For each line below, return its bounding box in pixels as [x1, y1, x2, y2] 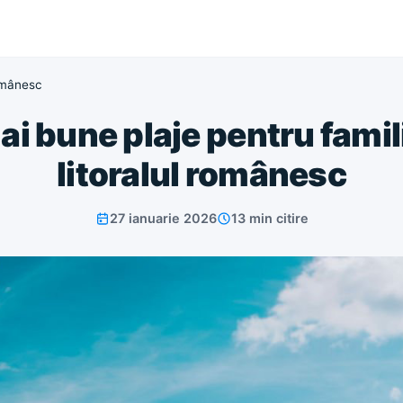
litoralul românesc [57, 154, 346, 194]
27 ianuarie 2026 [109, 210, 217, 226]
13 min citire [230, 210, 309, 226]
